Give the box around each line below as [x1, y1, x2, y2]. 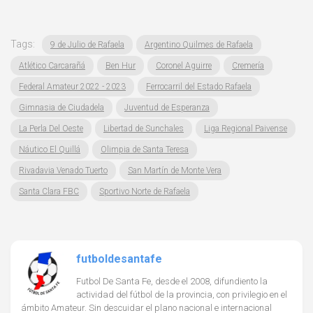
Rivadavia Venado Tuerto [19, 166, 108, 176]
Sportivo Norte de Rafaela [99, 187, 190, 197]
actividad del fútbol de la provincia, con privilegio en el [76, 289, 287, 300]
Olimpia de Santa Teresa [101, 145, 189, 155]
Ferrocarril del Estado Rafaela [146, 82, 252, 92]
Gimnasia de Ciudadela [19, 103, 104, 113]
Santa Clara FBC [19, 187, 79, 197]
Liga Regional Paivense [204, 124, 287, 134]
